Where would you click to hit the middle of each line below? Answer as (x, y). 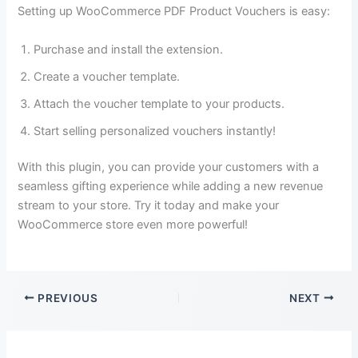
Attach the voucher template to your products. (159, 103)
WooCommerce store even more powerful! (133, 225)
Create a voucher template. (107, 76)
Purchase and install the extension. (129, 49)
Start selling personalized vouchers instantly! (155, 131)
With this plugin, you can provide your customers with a (169, 167)
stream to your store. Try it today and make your (149, 206)
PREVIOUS (66, 298)
